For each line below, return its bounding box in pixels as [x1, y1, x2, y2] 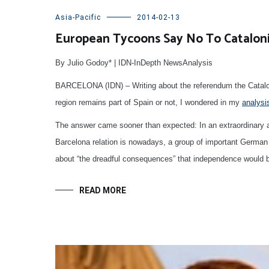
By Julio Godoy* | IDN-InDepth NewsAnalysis [55, 58, 213, 68]
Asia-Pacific [55, 13, 101, 22]
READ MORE [79, 186, 126, 196]
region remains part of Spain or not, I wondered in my [55, 98, 242, 107]
